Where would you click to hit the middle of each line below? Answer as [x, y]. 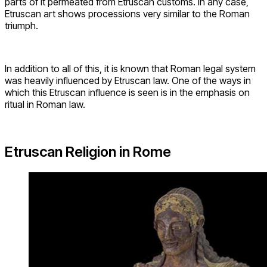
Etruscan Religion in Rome [88, 152]
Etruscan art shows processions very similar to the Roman [127, 13]
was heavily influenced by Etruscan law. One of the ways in [128, 80]
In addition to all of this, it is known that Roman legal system [130, 68]
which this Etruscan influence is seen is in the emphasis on [127, 92]
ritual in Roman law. [45, 104]
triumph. [21, 25]
